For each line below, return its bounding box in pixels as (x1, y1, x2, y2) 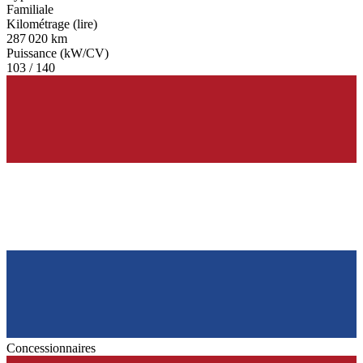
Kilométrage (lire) (6, 17, 97, 32)
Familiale (6, 2, 53, 17)
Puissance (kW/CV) (6, 46, 109, 61)
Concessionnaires (6, 341, 96, 356)
